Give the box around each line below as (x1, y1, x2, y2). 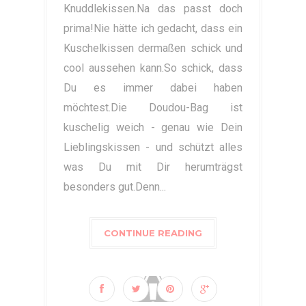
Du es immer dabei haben (64, 81, 242, 95)
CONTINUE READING (104, 227, 202, 239)
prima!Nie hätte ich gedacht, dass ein (64, 22, 242, 36)
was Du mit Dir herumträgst (64, 161, 242, 174)
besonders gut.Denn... (64, 180, 166, 194)
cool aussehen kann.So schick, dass (64, 61, 242, 75)
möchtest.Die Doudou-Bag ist (64, 101, 242, 115)
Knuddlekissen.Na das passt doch (64, 2, 242, 16)
